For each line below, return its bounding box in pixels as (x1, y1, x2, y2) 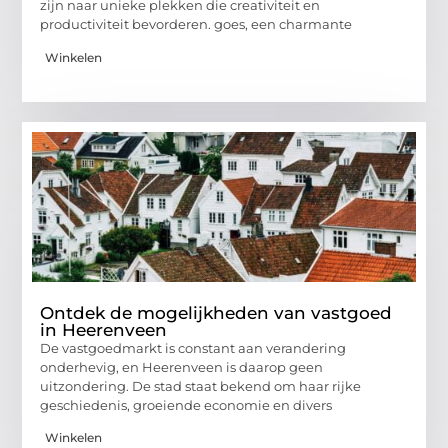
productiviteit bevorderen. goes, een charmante (40, 16, 353, 33)
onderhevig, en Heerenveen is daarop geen (40, 358, 324, 375)
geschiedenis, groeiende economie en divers (40, 396, 333, 413)
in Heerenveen (40, 319, 168, 340)
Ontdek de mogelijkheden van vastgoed (40, 302, 393, 323)
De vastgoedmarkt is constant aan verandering (40, 339, 347, 356)
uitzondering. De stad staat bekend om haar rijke (40, 377, 362, 394)
